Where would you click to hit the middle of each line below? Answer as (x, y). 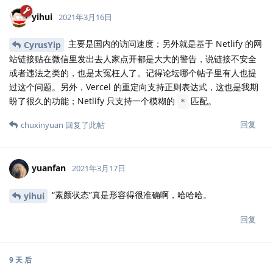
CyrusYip (42, 45)
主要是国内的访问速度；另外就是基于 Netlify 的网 (164, 44)
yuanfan (49, 168)
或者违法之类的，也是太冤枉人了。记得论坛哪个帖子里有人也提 (133, 73)
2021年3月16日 (85, 17)
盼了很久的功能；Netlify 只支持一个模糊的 (93, 101)
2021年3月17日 (99, 168)
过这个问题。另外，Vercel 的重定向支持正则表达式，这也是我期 (134, 87)
